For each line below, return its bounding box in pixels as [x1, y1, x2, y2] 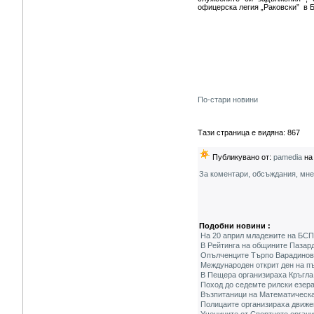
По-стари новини [198, 95, 258, 104]
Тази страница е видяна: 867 [198, 128, 300, 137]
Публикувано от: [210, 153, 273, 161]
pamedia [273, 153, 302, 161]
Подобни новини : [199, 221, 271, 230]
